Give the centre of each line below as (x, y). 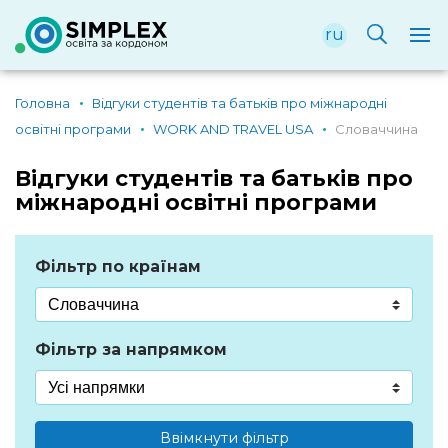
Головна (42, 103)
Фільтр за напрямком (131, 349)
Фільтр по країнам (118, 266)
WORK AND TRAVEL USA (233, 129)
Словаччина (377, 129)
